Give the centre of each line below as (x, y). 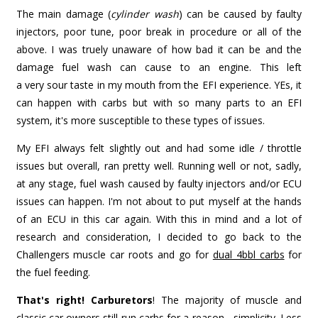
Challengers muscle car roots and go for (114, 255)
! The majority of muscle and (227, 300)
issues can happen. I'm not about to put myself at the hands (159, 202)
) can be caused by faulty (240, 14)
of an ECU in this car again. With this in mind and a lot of (159, 219)
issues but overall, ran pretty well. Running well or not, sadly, (159, 166)
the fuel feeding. (53, 273)
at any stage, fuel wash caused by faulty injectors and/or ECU (159, 184)
